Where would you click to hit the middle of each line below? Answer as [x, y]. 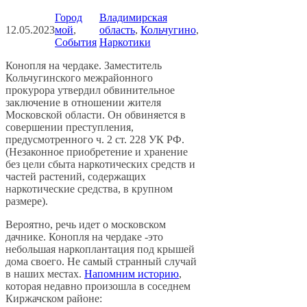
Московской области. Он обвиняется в [96, 115]
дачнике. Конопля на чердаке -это [84, 237]
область [117, 30]
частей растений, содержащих [76, 177]
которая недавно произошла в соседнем [98, 286]
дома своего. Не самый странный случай [101, 262]
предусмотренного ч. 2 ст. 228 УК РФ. [95, 140]
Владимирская [133, 18]
